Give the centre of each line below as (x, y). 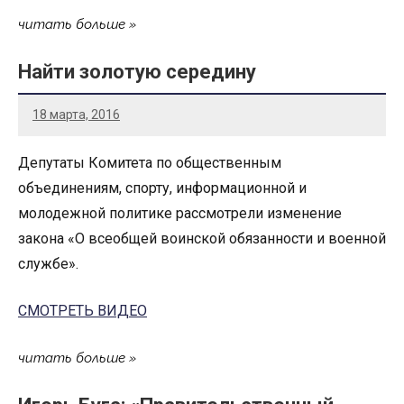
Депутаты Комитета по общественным (150, 162)
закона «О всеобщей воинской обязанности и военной (202, 238)
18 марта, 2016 (76, 115)
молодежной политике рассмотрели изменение (180, 213)
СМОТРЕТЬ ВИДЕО (83, 310)
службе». (48, 263)
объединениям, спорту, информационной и (162, 188)
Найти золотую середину (137, 72)
